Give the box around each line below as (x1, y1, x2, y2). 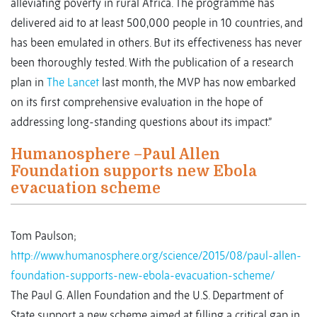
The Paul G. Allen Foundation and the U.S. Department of (11, 288, 284, 303)
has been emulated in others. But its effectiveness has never (11, 35, 302, 50)
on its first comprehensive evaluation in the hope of (11, 95, 263, 110)
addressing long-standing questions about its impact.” (11, 115, 277, 129)
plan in (11, 75, 47, 90)
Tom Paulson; (11, 229, 76, 243)
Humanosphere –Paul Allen (11, 146, 220, 163)
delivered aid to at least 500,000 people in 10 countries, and (11, 16, 303, 30)
